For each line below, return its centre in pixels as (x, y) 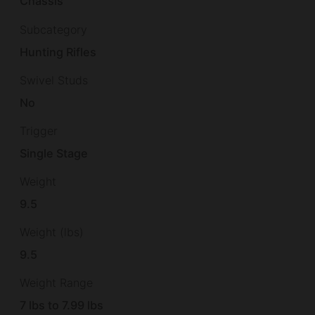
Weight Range (56, 283)
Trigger (39, 130)
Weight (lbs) (52, 232)
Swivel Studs (54, 80)
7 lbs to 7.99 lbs (62, 306)
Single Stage (54, 153)
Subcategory (53, 29)
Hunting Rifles (58, 52)
